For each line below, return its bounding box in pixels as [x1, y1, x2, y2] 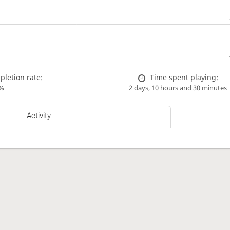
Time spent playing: [149, 72, 218, 82]
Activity [27, 111, 51, 121]
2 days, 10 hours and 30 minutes [129, 83, 227, 92]
